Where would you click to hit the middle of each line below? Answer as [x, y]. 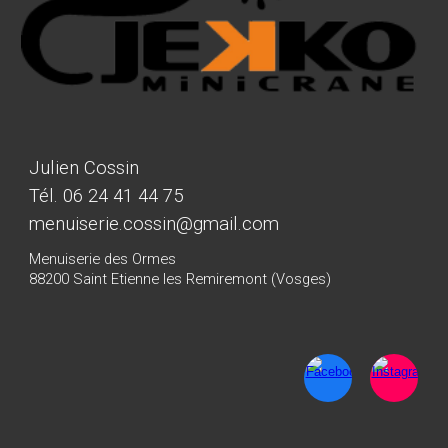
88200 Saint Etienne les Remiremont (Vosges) [180, 278]
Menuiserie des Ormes [103, 258]
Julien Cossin [84, 168]
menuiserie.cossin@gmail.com [154, 224]
